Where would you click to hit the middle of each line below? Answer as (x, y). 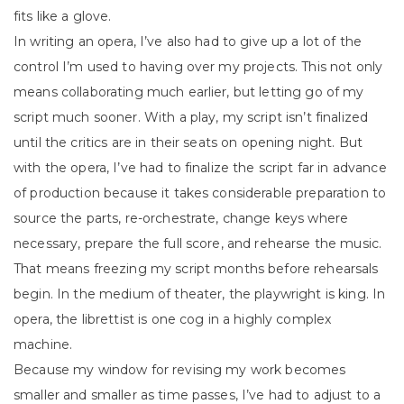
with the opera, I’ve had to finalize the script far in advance (200, 168)
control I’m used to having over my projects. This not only (198, 67)
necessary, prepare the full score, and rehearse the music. (198, 243)
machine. (43, 344)
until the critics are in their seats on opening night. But (188, 142)
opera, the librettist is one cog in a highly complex (173, 319)
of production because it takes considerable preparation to (200, 193)
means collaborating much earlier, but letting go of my (189, 92)
